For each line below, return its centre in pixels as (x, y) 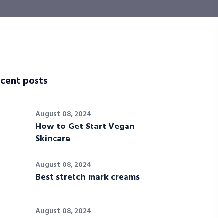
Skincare (53, 139)
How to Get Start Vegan (85, 127)
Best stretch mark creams (88, 177)
